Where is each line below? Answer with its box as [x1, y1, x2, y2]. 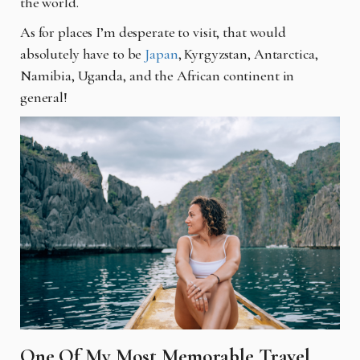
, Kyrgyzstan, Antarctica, [178, 44, 318, 63]
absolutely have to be [20, 44, 145, 63]
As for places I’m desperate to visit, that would [20, 22, 286, 41]
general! [20, 88, 71, 106]
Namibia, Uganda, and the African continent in [20, 66, 295, 84]
